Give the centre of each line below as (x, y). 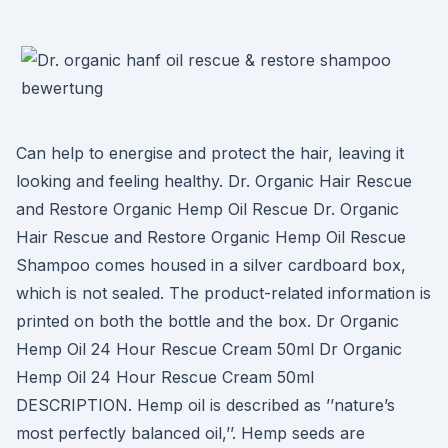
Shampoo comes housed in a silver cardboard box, (211, 265)
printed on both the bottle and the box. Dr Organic (207, 321)
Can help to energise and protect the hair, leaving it (210, 153)
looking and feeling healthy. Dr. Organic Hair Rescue (214, 181)
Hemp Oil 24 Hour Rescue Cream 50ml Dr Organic (209, 349)
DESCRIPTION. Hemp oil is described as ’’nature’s (205, 405)
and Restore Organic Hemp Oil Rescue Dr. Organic (207, 209)
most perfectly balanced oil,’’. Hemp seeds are (190, 433)
